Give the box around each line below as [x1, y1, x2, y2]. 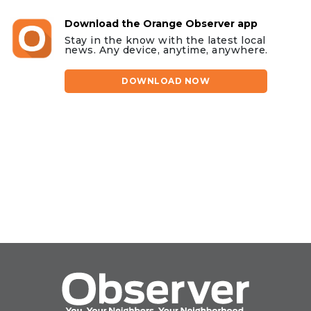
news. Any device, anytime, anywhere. [64, 43, 268, 56]
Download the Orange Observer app [64, 17, 258, 30]
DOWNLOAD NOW [121, 75, 210, 86]
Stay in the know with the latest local [64, 33, 266, 47]
